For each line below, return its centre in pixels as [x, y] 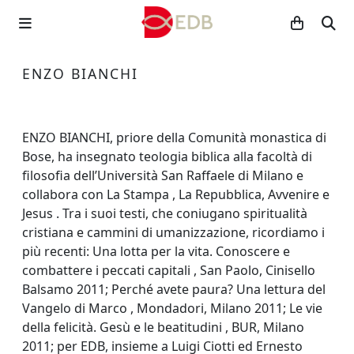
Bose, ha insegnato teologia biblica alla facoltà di [167, 156]
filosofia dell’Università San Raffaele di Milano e [163, 175]
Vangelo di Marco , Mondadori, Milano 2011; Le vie [172, 308]
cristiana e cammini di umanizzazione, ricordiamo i [173, 232]
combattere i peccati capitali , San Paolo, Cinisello [169, 270]
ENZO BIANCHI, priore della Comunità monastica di [174, 137]
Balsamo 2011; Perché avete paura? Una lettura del [174, 289]
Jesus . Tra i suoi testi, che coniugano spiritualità [165, 213]
